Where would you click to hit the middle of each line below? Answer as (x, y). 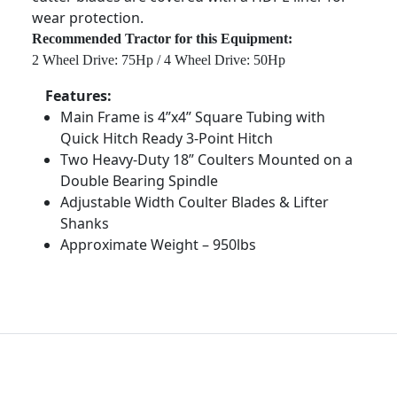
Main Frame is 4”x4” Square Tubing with (193, 117)
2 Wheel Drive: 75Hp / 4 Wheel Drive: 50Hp (159, 60)
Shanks (85, 224)
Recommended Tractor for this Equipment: (162, 39)
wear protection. (88, 18)
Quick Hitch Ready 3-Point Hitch (167, 139)
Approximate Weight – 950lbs (158, 245)
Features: (78, 96)
